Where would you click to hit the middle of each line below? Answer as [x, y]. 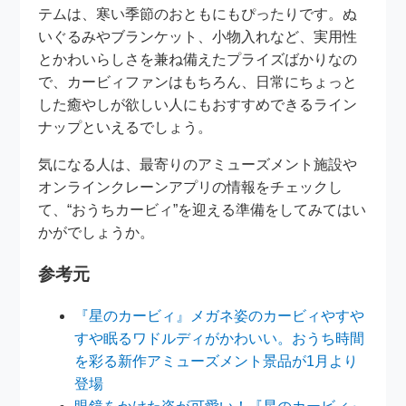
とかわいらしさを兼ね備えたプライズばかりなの [198, 60]
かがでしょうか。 [97, 233]
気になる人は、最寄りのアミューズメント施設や [198, 165]
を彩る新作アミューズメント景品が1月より [217, 361]
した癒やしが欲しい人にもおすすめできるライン [198, 105]
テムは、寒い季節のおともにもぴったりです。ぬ [198, 14]
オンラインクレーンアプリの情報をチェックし [191, 188]
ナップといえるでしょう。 [126, 128]
